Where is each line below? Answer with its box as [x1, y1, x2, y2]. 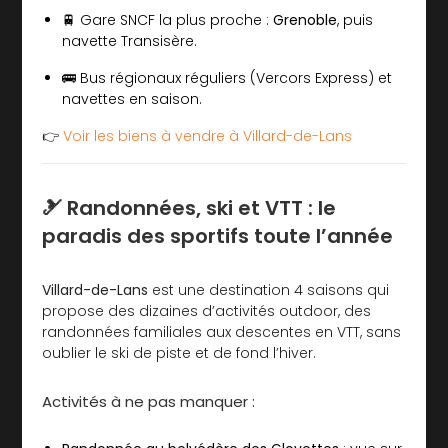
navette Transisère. [62, 30, 198, 51]
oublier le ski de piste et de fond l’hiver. [42, 342, 317, 363]
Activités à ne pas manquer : [42, 390, 256, 412]
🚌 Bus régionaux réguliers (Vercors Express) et [62, 67, 393, 88]
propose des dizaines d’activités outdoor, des [42, 300, 372, 321]
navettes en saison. [62, 88, 203, 109]
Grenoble [273, 9, 338, 30]
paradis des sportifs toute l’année [42, 221, 394, 250]
